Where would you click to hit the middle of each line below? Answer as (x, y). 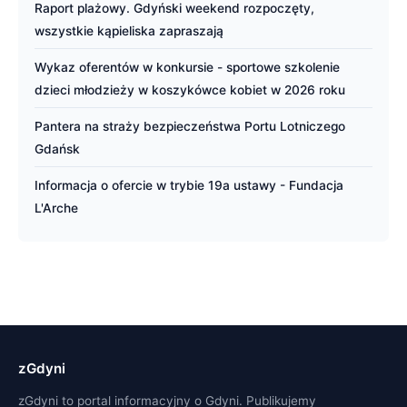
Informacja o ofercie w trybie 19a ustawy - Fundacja (189, 185)
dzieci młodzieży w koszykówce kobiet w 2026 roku (190, 90)
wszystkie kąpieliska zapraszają (129, 31)
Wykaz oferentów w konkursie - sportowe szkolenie (187, 67)
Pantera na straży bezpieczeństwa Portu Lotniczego (190, 126)
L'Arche (56, 208)
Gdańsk (57, 149)
